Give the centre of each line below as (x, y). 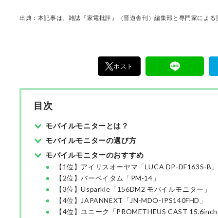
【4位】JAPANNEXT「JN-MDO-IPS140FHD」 (131, 200)
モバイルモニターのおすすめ (95, 155)
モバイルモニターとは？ (87, 126)
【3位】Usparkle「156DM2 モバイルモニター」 (133, 189)
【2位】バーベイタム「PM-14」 (108, 178)
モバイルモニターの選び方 (91, 140)
